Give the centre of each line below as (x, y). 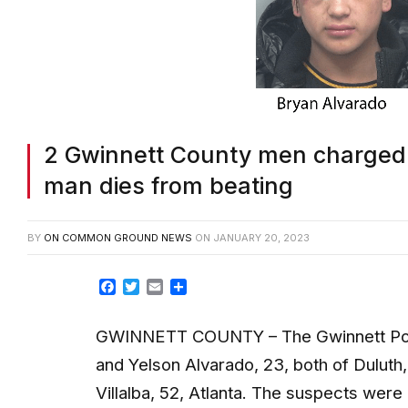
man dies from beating (168, 185)
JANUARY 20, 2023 (261, 237)
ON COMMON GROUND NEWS (118, 237)
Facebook (150, 286)
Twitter (163, 286)
